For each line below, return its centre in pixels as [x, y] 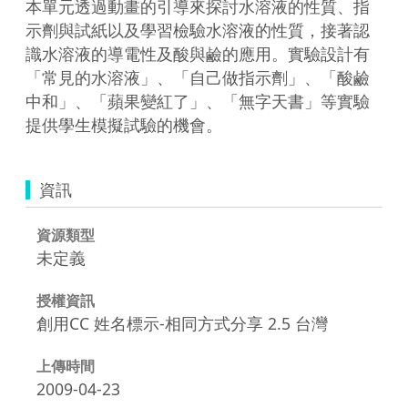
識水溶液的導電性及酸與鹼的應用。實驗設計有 [198, 53]
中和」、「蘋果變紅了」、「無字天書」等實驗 [198, 101]
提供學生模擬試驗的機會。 [124, 124]
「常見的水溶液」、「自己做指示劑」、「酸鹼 [198, 77]
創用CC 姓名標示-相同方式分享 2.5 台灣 [182, 323]
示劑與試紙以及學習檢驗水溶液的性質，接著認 [198, 30]
